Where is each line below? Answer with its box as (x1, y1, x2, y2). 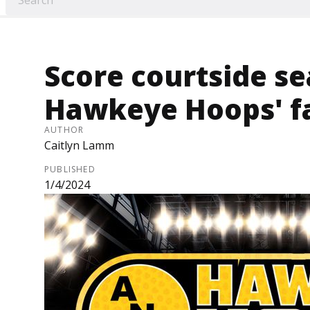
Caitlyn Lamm (44, 138, 114, 154)
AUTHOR (44, 124, 84, 136)
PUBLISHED (44, 163, 95, 176)
